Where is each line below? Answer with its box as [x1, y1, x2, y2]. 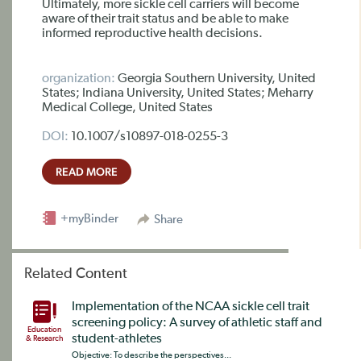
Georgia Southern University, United [115, 73, 316, 85]
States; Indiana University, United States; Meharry [42, 87, 313, 100]
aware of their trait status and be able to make [42, 13, 288, 26]
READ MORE [56, 165, 118, 178]
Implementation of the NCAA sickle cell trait [72, 301, 309, 313]
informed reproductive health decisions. [42, 27, 263, 40]
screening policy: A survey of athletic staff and [72, 317, 322, 330]
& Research [26, 334, 63, 342]
